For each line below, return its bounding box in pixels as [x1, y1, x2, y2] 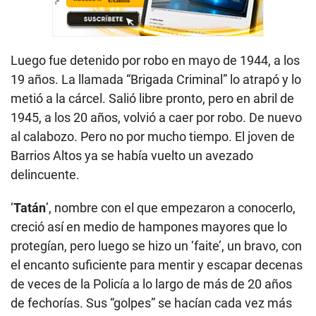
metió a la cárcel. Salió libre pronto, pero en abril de [11, 90, 294, 106]
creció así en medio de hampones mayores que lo [11, 219, 287, 234]
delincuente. [11, 166, 80, 182]
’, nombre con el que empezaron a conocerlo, [46, 200, 296, 215]
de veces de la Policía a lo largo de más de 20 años [11, 276, 292, 291]
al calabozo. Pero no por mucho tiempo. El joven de [11, 128, 295, 144]
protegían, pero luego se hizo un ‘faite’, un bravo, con [11, 238, 302, 253]
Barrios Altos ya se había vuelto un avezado [11, 147, 253, 163]
